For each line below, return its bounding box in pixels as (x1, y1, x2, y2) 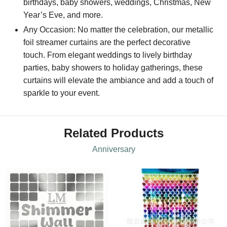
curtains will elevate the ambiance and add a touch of (23, 76, 214, 85)
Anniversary (92, 144, 135, 154)
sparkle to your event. (23, 89, 100, 98)
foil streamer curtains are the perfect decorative (23, 38, 191, 47)
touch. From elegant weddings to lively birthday (23, 51, 193, 60)
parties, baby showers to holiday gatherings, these (23, 63, 203, 72)
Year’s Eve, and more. (23, 10, 103, 19)
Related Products (63, 126, 164, 140)
